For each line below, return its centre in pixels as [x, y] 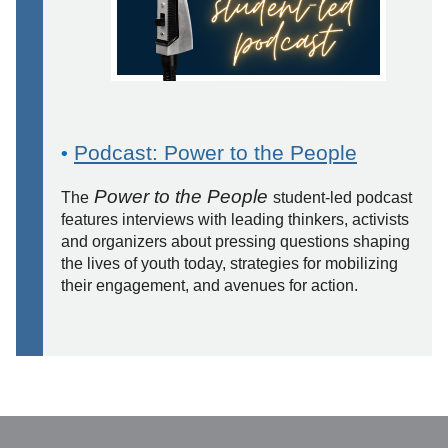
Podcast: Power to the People [215, 152]
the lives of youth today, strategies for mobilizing [229, 263]
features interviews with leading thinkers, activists [235, 219]
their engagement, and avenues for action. [209, 285]
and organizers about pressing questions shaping [235, 241]
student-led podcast [342, 197]
